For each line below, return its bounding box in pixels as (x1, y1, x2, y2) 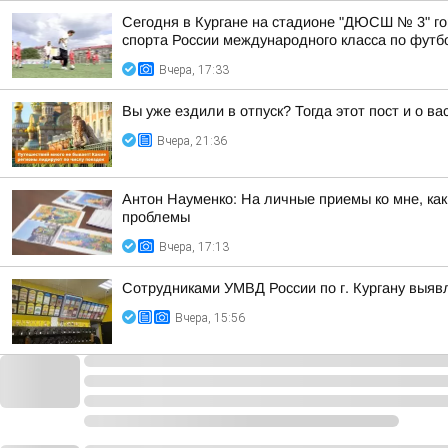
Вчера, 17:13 (159, 240, 229, 254)
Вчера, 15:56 (175, 311, 245, 325)
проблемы (122, 209, 190, 225)
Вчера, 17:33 (159, 63, 229, 77)
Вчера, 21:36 (157, 134, 227, 148)
